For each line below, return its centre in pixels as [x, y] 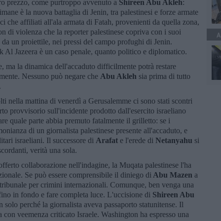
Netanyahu [174, 140]
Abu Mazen [172, 175]
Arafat [107, 140]
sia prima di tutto [165, 76]
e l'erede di [137, 140]
